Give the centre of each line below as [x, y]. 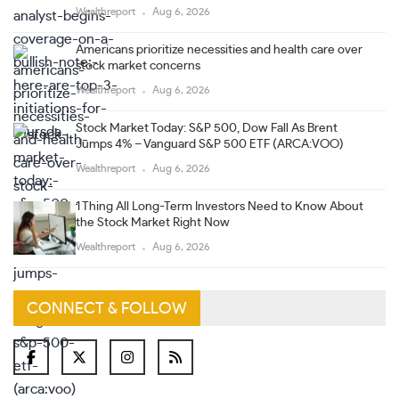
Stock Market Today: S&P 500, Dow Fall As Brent [207, 128]
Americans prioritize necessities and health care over [219, 49]
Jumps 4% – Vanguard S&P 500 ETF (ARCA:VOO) [210, 144]
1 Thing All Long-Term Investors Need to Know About [220, 206]
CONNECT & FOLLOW [107, 309]
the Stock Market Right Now [153, 222]
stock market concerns [138, 65]
